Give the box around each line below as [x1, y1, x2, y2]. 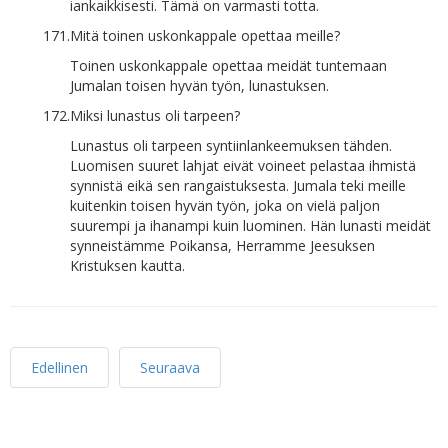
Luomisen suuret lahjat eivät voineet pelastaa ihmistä [70, 156, 416, 175]
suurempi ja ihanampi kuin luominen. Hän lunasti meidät [70, 216, 431, 235]
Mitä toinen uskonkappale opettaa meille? [70, 26, 340, 45]
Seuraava [140, 358, 200, 377]
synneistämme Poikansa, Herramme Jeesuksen [70, 236, 375, 255]
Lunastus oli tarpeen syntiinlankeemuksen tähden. [70, 136, 392, 155]
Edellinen [31, 358, 88, 377]
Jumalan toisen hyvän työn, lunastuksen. [70, 76, 329, 95]
